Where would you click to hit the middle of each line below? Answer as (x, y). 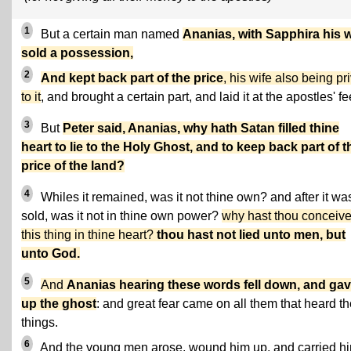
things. (40, 322)
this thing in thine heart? (89, 235)
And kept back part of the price (132, 78)
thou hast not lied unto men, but (251, 235)
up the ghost (59, 304)
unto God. (51, 253)
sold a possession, (77, 53)
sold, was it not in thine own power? (121, 216)
